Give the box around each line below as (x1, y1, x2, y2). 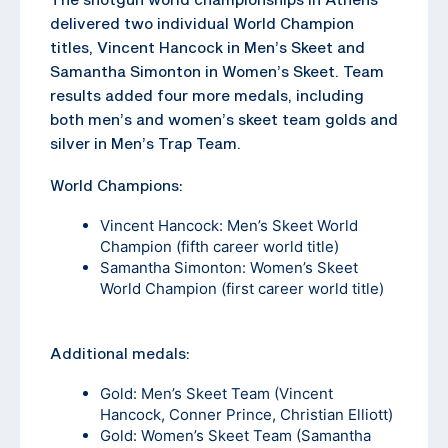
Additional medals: (50, 343, 190, 362)
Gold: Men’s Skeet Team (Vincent (100, 383, 333, 403)
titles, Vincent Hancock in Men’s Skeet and (50, 37, 365, 56)
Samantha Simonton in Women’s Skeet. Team (50, 61, 384, 80)
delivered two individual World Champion (50, 13, 354, 32)
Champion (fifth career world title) (100, 236, 339, 256)
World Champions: (50, 175, 183, 194)
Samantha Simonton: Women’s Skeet (100, 257, 358, 277)
